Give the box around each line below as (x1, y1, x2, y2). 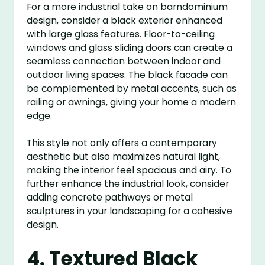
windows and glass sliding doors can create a (27, 41, 233, 54)
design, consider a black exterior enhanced (27, 14, 223, 27)
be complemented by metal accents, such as (27, 82, 237, 95)
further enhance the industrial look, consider (27, 177, 230, 190)
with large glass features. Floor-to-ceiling (27, 27, 215, 40)
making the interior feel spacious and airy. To (27, 163, 232, 176)
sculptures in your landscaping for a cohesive (27, 204, 233, 217)
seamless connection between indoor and (27, 54, 221, 67)
